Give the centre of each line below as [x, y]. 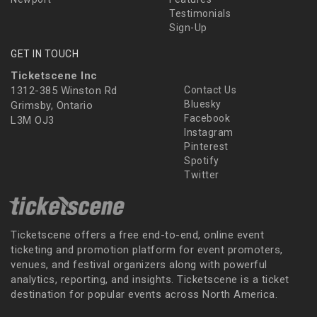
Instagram [207, 133]
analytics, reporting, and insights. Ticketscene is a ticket [150, 280]
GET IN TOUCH [45, 54]
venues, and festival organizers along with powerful [139, 265]
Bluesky [201, 104]
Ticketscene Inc [54, 76]
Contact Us [209, 90]
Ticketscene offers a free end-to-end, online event [137, 235]
